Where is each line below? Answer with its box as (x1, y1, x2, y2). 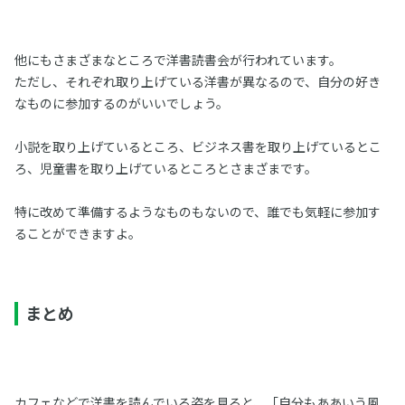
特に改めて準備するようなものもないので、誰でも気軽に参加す (14, 202, 381, 221)
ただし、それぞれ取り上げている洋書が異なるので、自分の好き (14, 72, 381, 90)
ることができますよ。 (14, 224, 141, 242)
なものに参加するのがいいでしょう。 (14, 94, 229, 112)
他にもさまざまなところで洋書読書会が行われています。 (14, 51, 342, 69)
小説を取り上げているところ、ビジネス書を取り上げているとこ (14, 137, 381, 155)
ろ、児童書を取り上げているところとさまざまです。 (14, 159, 317, 177)
